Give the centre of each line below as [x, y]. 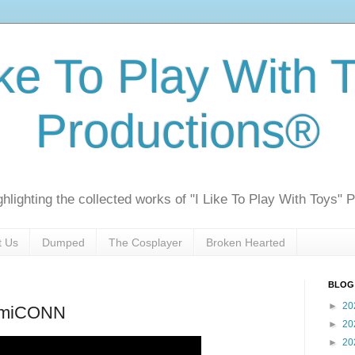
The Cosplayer [145, 242]
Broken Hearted [246, 242]
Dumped [63, 242]
